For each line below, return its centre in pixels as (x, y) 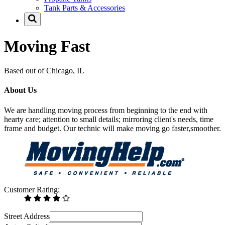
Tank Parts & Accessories (85, 8)
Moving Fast (47, 46)
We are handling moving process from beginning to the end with (106, 110)
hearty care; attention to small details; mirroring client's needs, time (109, 119)
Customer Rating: (32, 189)
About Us (20, 90)
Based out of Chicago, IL (44, 71)
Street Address (27, 216)
